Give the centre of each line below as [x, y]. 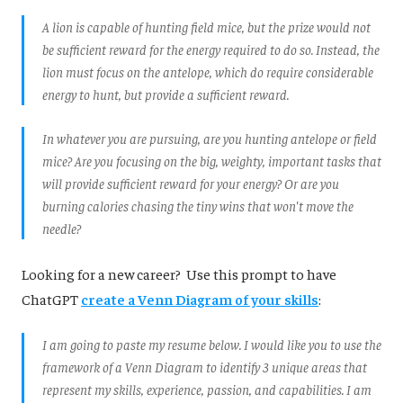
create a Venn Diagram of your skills [200, 298]
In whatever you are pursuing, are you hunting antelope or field [210, 138]
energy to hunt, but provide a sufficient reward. [166, 94]
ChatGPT [51, 298]
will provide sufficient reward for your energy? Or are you [191, 183]
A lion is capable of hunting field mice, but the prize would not [206, 26]
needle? [62, 228]
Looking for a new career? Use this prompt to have [179, 273]
